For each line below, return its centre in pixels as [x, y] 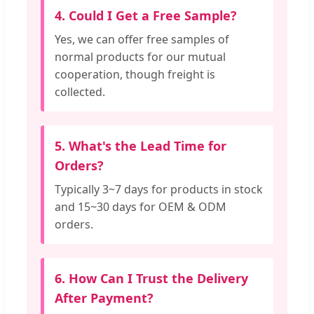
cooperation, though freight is [135, 75]
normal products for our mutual [140, 57]
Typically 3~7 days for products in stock [159, 190]
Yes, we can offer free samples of [142, 40]
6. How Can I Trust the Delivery [151, 279]
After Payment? [104, 298]
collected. [80, 92]
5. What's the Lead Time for [141, 146]
